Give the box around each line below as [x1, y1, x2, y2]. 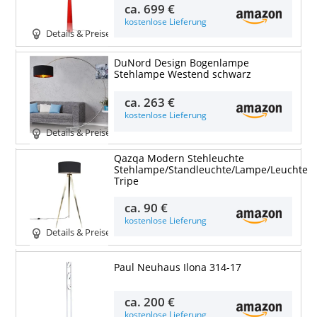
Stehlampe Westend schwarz [113, 67, 251, 81]
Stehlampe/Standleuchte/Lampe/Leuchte [113, 163, 308, 177]
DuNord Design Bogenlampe [113, 56, 249, 69]
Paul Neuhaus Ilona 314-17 [113, 261, 241, 275]
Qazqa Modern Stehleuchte [113, 152, 244, 166]
